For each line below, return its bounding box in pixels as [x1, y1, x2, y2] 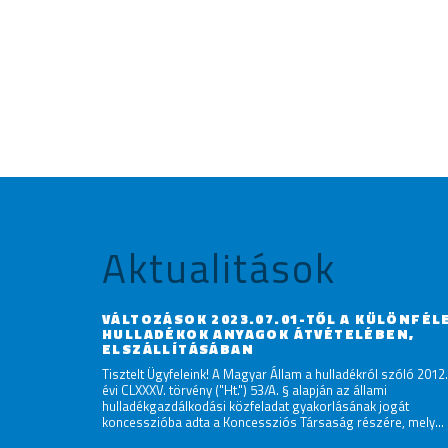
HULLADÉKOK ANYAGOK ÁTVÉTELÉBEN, [102, 323, 415, 345]
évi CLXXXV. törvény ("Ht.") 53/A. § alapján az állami [102, 380, 387, 401]
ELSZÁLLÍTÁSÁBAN [102, 338, 254, 360]
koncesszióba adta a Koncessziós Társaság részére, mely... [102, 412, 444, 433]
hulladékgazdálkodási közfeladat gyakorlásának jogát [102, 396, 409, 417]
